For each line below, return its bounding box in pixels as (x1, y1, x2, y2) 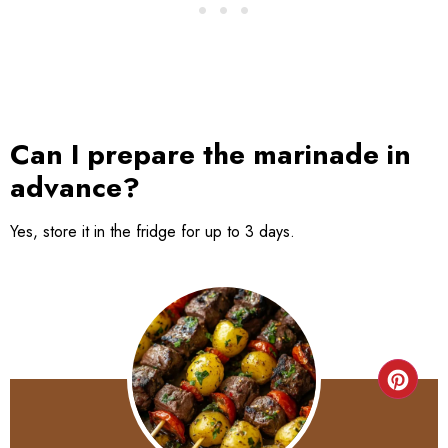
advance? (10, 166, 140, 208)
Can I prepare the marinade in (10, 133, 411, 175)
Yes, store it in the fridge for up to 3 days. (10, 219, 295, 243)
